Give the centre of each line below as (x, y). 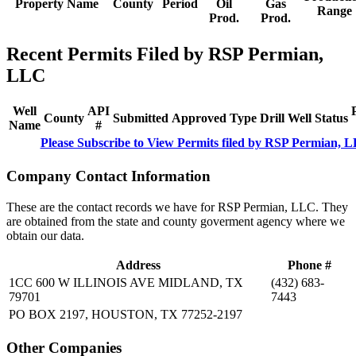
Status (331, 118)
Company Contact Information (108, 176)
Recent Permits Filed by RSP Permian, (165, 54)
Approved (199, 118)
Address (138, 265)
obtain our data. (45, 235)
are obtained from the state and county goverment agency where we (176, 221)
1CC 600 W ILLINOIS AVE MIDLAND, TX (126, 282)
